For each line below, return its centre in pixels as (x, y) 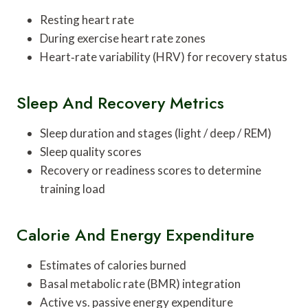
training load (73, 188)
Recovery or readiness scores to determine (151, 170)
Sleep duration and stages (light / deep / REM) (156, 133)
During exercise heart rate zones (123, 38)
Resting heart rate (87, 19)
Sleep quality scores (91, 151)
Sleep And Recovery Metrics (120, 102)
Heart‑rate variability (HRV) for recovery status (164, 56)
